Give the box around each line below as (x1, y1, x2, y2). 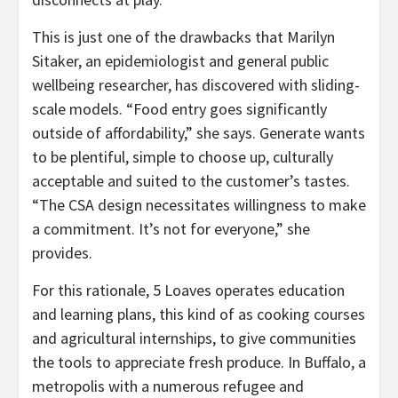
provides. (32, 242, 92, 263)
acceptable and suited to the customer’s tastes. (32, 170, 350, 191)
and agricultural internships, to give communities (32, 327, 356, 348)
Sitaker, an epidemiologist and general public (32, 50, 329, 71)
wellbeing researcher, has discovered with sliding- (32, 74, 360, 95)
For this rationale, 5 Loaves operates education (32, 279, 345, 300)
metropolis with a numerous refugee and (32, 375, 304, 396)
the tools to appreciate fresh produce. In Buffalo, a (32, 351, 366, 372)
